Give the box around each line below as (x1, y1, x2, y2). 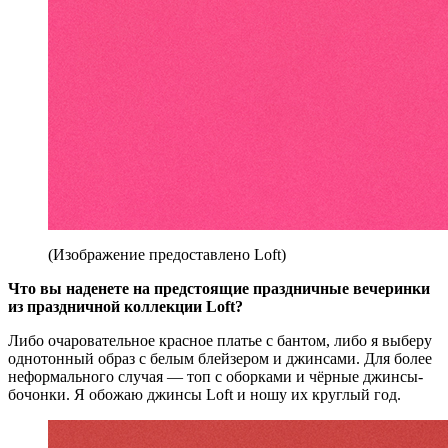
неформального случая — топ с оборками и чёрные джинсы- (8, 368, 423, 386)
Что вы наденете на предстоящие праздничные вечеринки (8, 280, 430, 298)
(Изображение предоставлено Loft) (48, 246, 286, 264)
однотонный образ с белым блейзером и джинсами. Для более (8, 350, 432, 368)
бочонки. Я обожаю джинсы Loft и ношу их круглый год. (8, 386, 401, 404)
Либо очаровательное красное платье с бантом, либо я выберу (8, 332, 432, 350)
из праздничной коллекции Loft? (8, 298, 243, 316)
